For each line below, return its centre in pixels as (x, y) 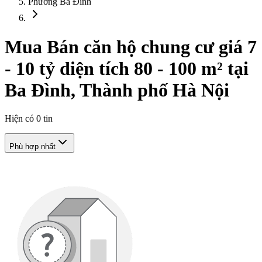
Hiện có (20, 119)
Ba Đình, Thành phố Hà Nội (117, 90)
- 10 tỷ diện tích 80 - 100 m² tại (127, 68)
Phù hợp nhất (32, 147)
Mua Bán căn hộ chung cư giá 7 (131, 46)
